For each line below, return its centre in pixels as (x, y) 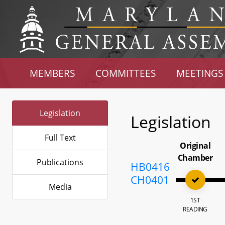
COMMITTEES (126, 73)
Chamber (195, 158)
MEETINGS (199, 73)
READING (195, 209)
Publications (60, 162)
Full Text (60, 138)
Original (195, 146)
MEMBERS (52, 73)
